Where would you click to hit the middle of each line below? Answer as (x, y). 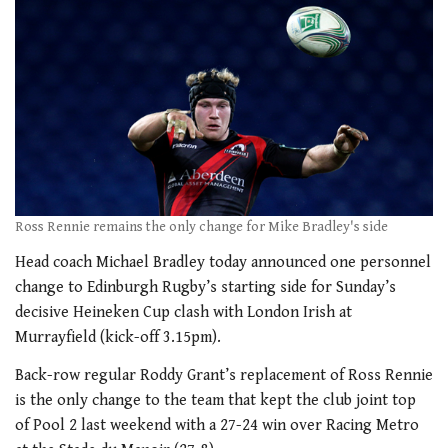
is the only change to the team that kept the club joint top (215, 400)
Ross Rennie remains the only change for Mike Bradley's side (201, 226)
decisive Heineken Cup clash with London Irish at (183, 313)
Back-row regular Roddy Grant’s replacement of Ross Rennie (224, 375)
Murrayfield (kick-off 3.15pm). (118, 338)
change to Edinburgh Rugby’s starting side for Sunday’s (205, 288)
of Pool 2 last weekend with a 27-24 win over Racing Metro (217, 425)
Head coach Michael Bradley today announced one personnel (223, 263)
